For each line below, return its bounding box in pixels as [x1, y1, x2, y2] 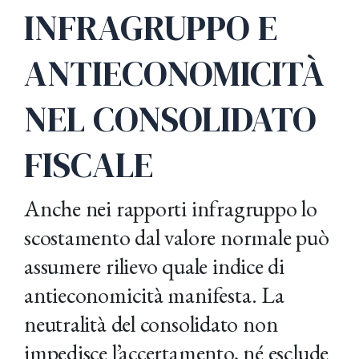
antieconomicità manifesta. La [24, 280, 284, 309]
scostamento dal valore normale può [24, 223, 329, 252]
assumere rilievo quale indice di [24, 252, 284, 280]
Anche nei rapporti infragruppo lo [24, 194, 317, 223]
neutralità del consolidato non [24, 309, 278, 338]
